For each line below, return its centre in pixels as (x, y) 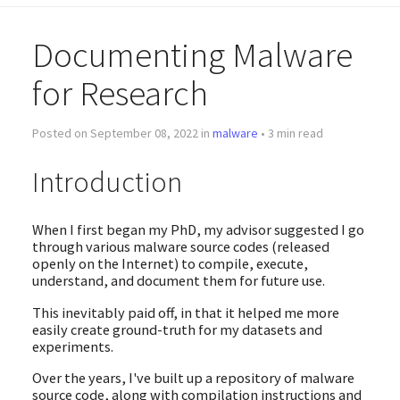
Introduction (107, 182)
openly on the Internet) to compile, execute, (170, 264)
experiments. (72, 346)
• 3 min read (290, 133)
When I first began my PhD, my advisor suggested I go (198, 230)
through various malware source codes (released (180, 247)
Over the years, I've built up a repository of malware (193, 377)
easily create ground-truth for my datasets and (177, 329)
